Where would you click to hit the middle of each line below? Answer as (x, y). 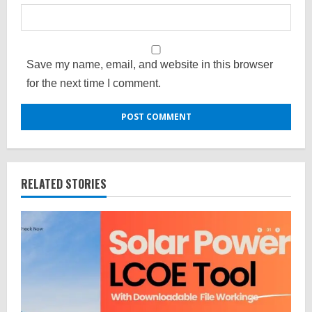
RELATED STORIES (64, 184)
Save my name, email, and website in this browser (150, 64)
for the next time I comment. (94, 83)
